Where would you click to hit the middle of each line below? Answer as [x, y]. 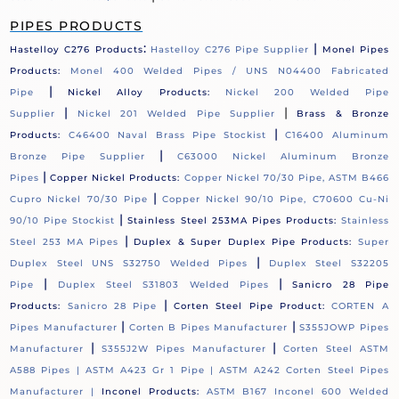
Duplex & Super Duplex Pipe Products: [243, 242]
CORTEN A [360, 306]
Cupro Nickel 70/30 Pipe [79, 199]
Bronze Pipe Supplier [78, 157]
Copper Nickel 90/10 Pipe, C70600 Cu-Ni [276, 199]
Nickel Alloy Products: [147, 93]
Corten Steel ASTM [336, 349]
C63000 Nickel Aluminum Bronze [283, 157]
